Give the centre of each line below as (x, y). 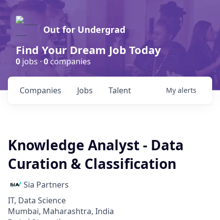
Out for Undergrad (84, 29)
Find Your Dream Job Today (88, 50)
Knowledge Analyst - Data (96, 145)
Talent (120, 90)
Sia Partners (46, 185)
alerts (187, 90)
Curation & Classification (92, 164)
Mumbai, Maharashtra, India (61, 211)
